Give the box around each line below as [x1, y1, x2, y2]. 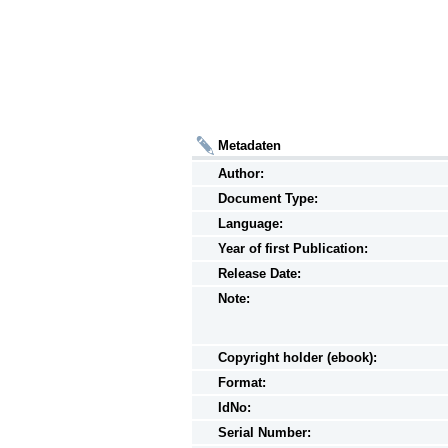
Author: [218, 165, 264, 181]
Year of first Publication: [218, 240, 368, 256]
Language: [218, 215, 283, 231]
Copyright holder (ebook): [218, 349, 377, 365]
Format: [218, 374, 266, 390]
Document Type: [218, 190, 318, 206]
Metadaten [218, 137, 281, 153]
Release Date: [218, 265, 301, 281]
